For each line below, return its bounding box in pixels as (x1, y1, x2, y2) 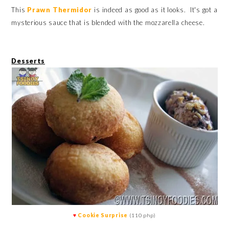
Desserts (11, 57, 45, 65)
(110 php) (129, 212, 156, 218)
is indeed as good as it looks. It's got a (92, 6, 218, 14)
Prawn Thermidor (27, 6, 93, 14)
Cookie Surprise (78, 212, 129, 218)
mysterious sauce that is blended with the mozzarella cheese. (11, 18, 205, 27)
